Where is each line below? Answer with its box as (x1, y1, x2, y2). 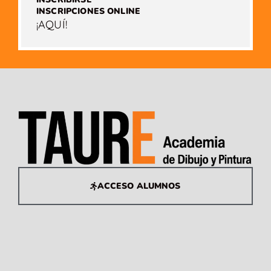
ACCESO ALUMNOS (97, 180, 181, 192)
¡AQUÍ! (36, 18, 67, 32)
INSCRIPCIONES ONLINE (36, 5, 140, 18)
